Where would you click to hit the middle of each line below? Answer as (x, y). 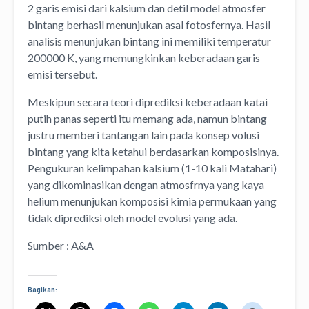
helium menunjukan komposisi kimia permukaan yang (152, 201)
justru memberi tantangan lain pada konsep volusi (143, 134)
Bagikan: (42, 289)
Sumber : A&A (61, 245)
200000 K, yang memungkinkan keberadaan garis (144, 57)
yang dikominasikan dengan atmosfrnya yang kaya (146, 184)
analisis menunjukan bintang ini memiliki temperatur (149, 41)
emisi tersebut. (62, 74)
